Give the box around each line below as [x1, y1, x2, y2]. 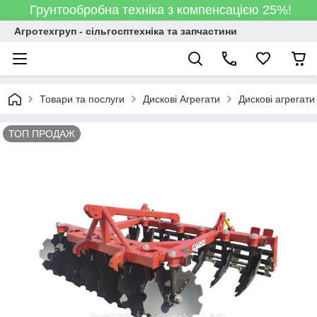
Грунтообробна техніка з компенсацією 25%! [25, 3, 292, 17]
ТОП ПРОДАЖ [8, 128, 75, 139]
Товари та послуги [40, 93, 125, 105]
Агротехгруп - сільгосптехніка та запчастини [14, 25, 237, 37]
